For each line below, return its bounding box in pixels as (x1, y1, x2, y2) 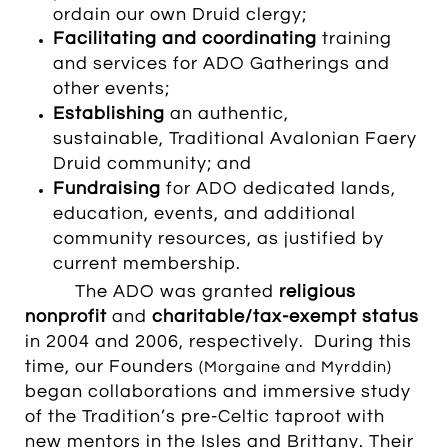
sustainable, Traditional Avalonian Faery (53, 129, 417, 148)
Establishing (53, 104, 170, 123)
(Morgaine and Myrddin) (199, 359, 392, 375)
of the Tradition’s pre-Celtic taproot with (25, 407, 385, 426)
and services (53, 54, 168, 73)
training (317, 29, 392, 48)
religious (279, 282, 356, 301)
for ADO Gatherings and (173, 54, 390, 73)
